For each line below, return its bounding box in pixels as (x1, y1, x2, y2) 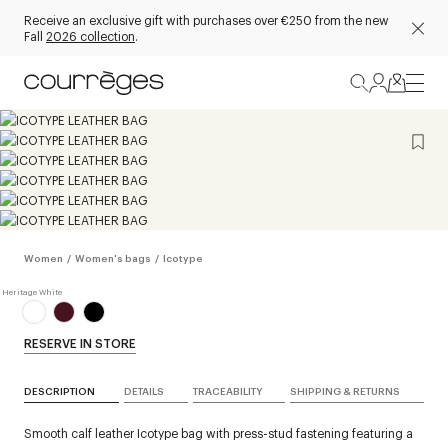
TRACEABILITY (192, 384, 262, 397)
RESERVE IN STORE (24, 335, 136, 351)
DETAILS (123, 384, 164, 397)
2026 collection (46, 27, 135, 44)
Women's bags (75, 251, 151, 264)
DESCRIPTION (24, 384, 95, 397)
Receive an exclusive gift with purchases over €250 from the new (24, 11, 389, 28)
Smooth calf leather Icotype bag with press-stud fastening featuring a (24, 425, 413, 441)
